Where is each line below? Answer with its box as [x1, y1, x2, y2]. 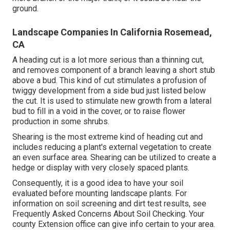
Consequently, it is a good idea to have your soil [12, 178, 183, 188]
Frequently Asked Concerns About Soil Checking [12, 209, 185, 219]
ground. [12, 4, 39, 14]
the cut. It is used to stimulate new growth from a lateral [12, 96, 212, 106]
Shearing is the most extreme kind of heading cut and [12, 132, 203, 142]
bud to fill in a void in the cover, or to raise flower [12, 106, 185, 117]
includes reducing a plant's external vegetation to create [12, 142, 212, 152]
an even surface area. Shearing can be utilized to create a [12, 152, 216, 163]
